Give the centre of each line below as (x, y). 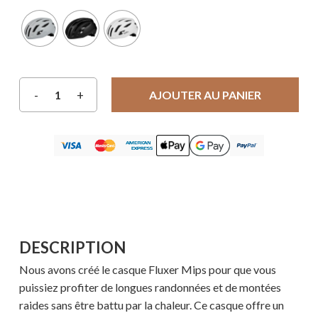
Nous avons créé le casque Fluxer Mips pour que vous (147, 270)
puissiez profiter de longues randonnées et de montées (150, 287)
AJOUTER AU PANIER (205, 95)
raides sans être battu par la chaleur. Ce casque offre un (151, 305)
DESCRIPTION (72, 248)
